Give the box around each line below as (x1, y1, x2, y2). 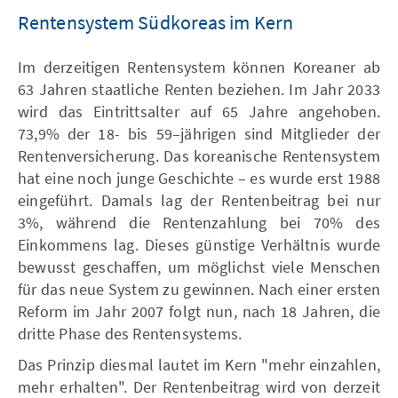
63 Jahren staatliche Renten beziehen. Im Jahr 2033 (18, 78, 380, 99)
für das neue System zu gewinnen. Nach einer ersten (18, 278, 380, 299)
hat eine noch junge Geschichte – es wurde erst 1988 (18, 167, 380, 188)
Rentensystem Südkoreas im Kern (18, 9, 293, 35)
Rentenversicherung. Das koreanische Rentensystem (18, 145, 380, 166)
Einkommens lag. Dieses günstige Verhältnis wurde (18, 234, 380, 255)
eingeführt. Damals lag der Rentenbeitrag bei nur (18, 189, 380, 211)
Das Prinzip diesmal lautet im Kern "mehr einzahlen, (18, 354, 380, 375)
